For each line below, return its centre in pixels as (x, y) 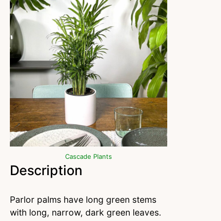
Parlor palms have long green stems (83, 199)
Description (50, 170)
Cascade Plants (89, 156)
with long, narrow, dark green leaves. (86, 212)
